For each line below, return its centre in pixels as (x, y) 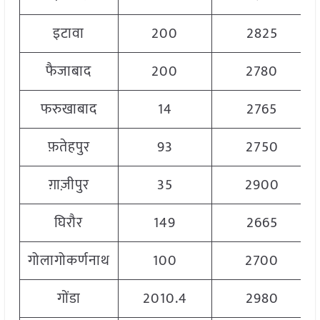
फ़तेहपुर (69, 147)
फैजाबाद (69, 72)
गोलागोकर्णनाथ (69, 261)
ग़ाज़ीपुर (69, 185)
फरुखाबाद (69, 110)
